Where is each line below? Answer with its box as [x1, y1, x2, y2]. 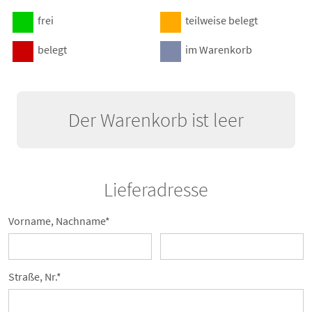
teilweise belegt [181, 13, 258, 27]
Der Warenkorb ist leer [68, 107, 244, 132]
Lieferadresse [104, 176, 208, 202]
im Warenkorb [181, 42, 252, 56]
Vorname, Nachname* [8, 213, 110, 228]
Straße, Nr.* [8, 269, 61, 283]
